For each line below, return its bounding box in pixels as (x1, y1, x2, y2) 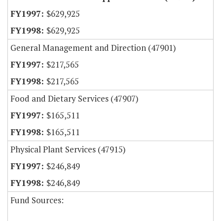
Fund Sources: (10, 194, 64, 206)
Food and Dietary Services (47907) (10, 93, 139, 105)
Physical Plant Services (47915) (10, 144, 126, 155)
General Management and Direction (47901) (10, 42, 176, 54)
